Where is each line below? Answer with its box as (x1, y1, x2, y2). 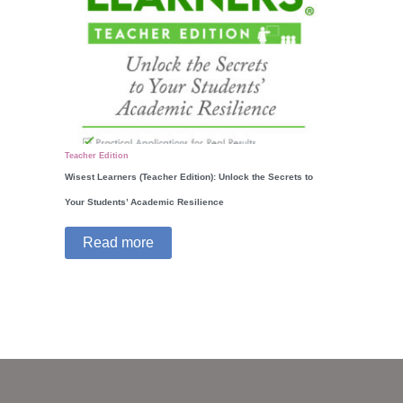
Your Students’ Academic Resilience (65, 197, 224, 208)
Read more (83, 235, 154, 251)
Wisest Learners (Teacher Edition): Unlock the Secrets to (65, 172, 313, 183)
